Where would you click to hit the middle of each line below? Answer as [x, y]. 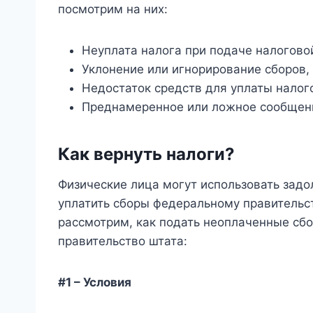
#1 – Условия [95, 282]
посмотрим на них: [113, 9]
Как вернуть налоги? [146, 154]
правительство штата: [123, 241]
